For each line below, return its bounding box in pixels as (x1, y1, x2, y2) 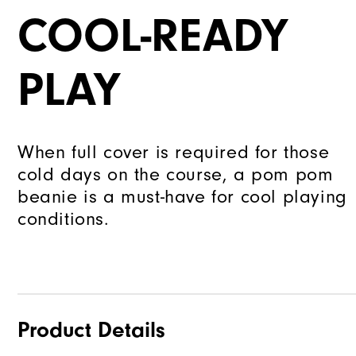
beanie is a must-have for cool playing (17, 184, 347, 207)
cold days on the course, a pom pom (17, 162, 334, 185)
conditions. (17, 207, 110, 230)
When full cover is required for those (17, 140, 330, 163)
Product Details (17, 316, 165, 342)
